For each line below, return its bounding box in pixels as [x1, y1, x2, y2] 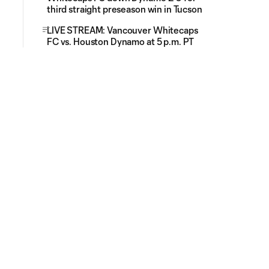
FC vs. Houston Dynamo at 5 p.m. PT [47, 36, 195, 47]
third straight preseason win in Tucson [47, 4, 202, 14]
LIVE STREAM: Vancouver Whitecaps [47, 25, 198, 35]
